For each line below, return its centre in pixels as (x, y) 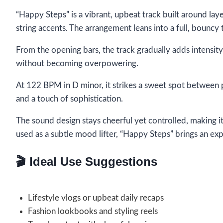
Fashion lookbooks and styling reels (93, 211)
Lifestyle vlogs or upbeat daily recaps (96, 198)
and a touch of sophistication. (69, 99)
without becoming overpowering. (77, 63)
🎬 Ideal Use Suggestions (87, 161)
